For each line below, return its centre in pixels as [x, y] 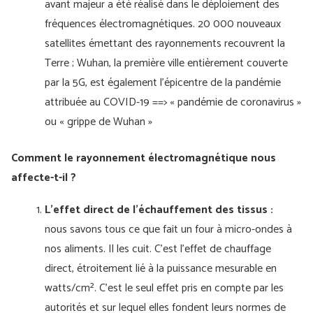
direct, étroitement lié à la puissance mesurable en [161, 269]
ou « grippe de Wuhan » [100, 122]
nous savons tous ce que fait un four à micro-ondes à [168, 230]
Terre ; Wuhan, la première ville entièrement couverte [166, 63]
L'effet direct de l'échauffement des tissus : [159, 210]
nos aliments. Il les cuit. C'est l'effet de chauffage [158, 249]
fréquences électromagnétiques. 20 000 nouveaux [163, 24]
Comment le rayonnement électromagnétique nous [144, 158]
